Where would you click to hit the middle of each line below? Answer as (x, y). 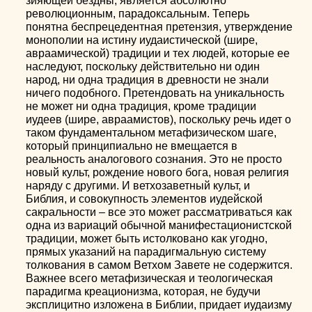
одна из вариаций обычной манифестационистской (159, 225)
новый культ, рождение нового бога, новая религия (158, 172)
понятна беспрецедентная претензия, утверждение (159, 26)
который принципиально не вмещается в (132, 146)
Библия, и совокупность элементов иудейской (145, 198)
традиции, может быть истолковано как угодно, (147, 238)
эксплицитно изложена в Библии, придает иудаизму (159, 304)
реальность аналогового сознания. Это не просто (154, 159)
